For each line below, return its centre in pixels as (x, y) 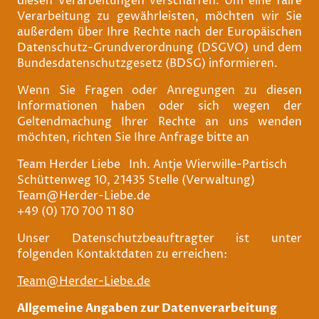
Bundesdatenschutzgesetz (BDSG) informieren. (149, 63)
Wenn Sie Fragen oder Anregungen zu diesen (159, 90)
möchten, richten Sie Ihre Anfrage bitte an (133, 137)
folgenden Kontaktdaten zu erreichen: (122, 254)
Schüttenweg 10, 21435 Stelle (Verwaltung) (136, 180)
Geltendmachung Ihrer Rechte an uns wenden (159, 121)
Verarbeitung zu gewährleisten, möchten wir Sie (159, 16)
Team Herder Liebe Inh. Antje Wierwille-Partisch (152, 164)
